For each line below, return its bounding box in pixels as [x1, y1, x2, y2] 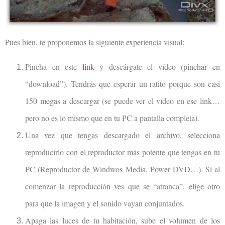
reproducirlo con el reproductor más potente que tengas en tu [25, 146, 220, 157]
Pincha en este [25, 61, 82, 72]
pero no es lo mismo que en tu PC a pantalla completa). [25, 112, 199, 123]
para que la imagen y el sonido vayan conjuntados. [25, 197, 185, 208]
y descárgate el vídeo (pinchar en [94, 61, 220, 72]
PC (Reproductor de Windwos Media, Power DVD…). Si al [25, 163, 220, 174]
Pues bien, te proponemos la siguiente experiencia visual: [5, 37, 184, 48]
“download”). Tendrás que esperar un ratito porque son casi [25, 78, 220, 89]
